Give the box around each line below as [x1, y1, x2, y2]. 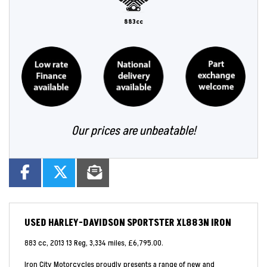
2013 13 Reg [50, 238, 86, 249]
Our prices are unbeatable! [71, 122, 196, 139]
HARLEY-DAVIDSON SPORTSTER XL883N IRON [46, 216, 231, 229]
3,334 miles [89, 238, 125, 249]
